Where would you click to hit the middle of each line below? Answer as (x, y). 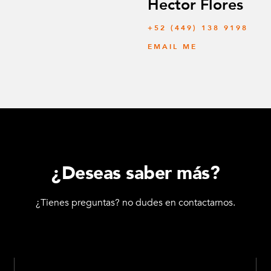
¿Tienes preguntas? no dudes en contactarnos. (135, 203)
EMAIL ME (172, 47)
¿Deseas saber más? (135, 174)
